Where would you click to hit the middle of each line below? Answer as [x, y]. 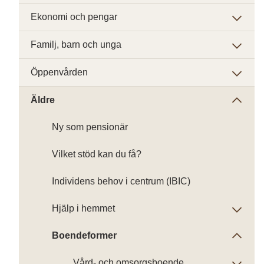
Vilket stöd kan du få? [97, 154]
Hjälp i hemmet [83, 208]
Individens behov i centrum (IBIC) [121, 181]
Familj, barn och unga [76, 44]
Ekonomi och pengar [74, 17]
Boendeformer [84, 235]
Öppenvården [59, 72]
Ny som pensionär [90, 127]
